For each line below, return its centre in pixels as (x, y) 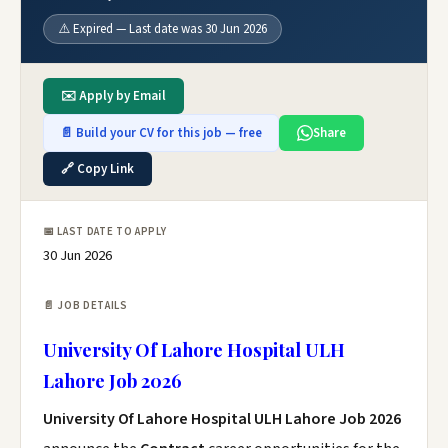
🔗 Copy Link (97, 169)
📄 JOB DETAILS (85, 305)
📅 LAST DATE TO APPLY (105, 231)
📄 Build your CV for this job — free (161, 133)
